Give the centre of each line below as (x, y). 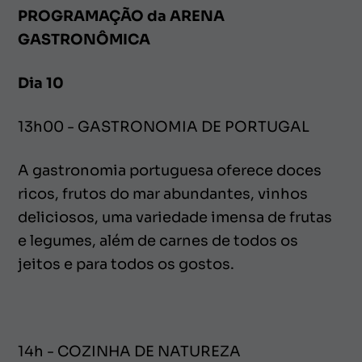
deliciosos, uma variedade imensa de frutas (175, 217)
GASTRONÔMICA (84, 39)
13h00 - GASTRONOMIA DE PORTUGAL (164, 126)
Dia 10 (41, 83)
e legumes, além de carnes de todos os (158, 240)
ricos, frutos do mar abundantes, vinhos (163, 194)
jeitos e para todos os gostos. (126, 264)
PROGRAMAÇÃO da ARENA (122, 16)
